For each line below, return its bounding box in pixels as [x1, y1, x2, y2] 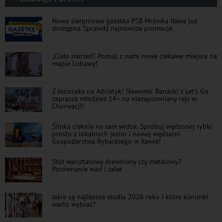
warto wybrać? [52, 199, 96, 209]
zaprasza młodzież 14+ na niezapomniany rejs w [52, 93, 197, 103]
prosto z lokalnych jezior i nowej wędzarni [52, 128, 180, 138]
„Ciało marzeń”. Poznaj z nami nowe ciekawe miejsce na [52, 51, 217, 60]
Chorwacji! [52, 101, 84, 111]
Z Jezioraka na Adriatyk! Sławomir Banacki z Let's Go [52, 86, 209, 96]
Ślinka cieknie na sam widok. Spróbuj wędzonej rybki [52, 121, 212, 131]
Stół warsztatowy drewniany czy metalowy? [52, 156, 181, 166]
